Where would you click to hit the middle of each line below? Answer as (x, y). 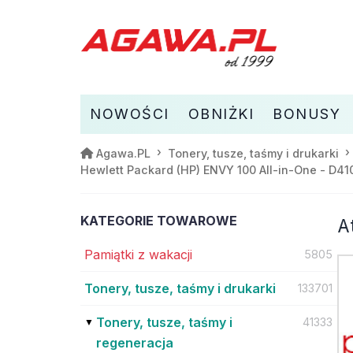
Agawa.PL (123, 153)
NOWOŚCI (130, 113)
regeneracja (135, 342)
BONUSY (307, 113)
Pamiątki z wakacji (138, 254)
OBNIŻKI (221, 113)
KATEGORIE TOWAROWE (159, 220)
